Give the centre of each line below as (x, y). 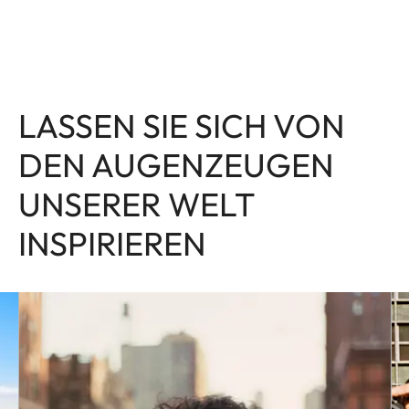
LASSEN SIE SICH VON (182, 125)
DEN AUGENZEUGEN (176, 164)
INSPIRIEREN (112, 243)
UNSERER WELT (136, 204)
